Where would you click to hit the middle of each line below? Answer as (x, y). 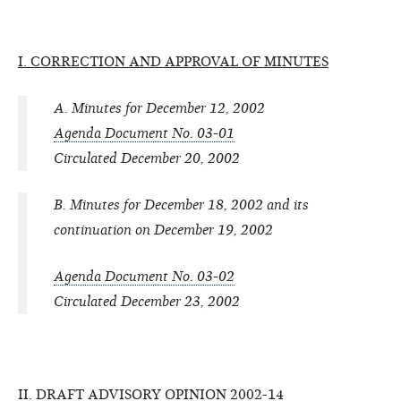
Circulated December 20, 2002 (147, 158)
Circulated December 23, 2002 (147, 301)
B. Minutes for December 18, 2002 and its (181, 205)
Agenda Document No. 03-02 (144, 276)
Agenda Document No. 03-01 (144, 133)
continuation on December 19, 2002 (163, 230)
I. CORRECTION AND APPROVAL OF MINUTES (173, 61)
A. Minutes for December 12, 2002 (159, 108)
